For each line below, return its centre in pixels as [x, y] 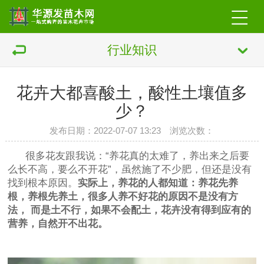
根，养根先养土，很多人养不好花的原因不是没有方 [123, 197]
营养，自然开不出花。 [58, 224]
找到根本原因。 [43, 183]
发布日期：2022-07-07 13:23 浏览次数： [132, 131]
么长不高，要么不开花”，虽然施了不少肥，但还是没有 [130, 170]
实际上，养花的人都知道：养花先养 [158, 183]
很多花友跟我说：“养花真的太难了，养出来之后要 [129, 156]
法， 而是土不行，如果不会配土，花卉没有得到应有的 [130, 210]
